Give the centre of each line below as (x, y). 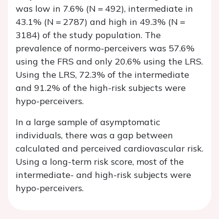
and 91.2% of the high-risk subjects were (101, 88)
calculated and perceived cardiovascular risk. (109, 149)
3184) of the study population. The (88, 35)
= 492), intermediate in (144, 9)
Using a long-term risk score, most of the (100, 162)
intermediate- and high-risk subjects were (103, 175)
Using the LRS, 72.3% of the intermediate (102, 75)
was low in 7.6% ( (52, 9)
